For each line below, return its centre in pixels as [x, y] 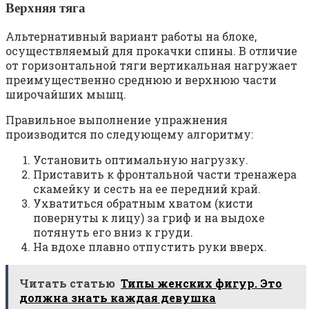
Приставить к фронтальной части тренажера [165, 175]
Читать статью [67, 283]
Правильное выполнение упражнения [117, 120]
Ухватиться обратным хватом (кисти [143, 203]
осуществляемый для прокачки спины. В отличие [151, 51]
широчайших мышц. [66, 94]
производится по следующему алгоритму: [129, 134]
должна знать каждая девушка [118, 298]
